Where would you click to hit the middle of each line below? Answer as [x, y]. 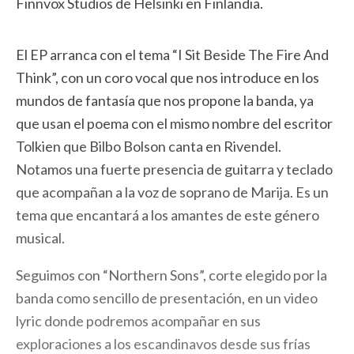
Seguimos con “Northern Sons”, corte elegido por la [171, 275]
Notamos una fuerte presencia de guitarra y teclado [174, 169]
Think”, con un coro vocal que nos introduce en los [168, 77]
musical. [40, 238]
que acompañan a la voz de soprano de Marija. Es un [172, 192]
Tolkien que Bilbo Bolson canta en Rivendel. [149, 146]
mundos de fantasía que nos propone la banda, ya [165, 100]
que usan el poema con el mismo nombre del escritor [174, 123]
